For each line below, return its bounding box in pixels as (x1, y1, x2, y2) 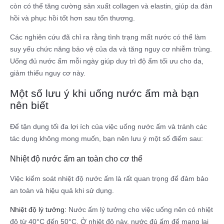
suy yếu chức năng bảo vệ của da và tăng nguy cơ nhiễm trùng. (10, 44, 212, 53)
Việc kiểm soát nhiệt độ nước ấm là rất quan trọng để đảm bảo (10, 174, 208, 183)
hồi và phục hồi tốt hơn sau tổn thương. (10, 13, 135, 22)
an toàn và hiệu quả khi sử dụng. (10, 186, 114, 195)
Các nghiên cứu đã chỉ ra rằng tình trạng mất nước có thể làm (10, 32, 206, 41)
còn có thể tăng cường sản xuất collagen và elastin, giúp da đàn (10, 1, 212, 10)
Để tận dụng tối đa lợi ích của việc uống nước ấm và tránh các (10, 122, 207, 130)
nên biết (10, 99, 48, 111)
